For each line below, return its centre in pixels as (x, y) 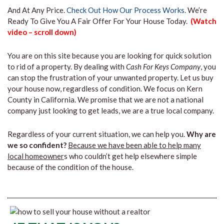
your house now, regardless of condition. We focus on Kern (105, 88)
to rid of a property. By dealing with (67, 66)
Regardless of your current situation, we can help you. (96, 134)
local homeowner (36, 156)
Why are (200, 134)
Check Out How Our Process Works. (126, 10)
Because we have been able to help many (134, 145)
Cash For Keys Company (163, 66)
